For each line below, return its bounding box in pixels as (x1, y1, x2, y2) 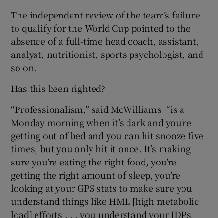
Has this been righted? (11, 81, 106, 94)
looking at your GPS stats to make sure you (11, 181, 193, 194)
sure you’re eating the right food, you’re (11, 155, 177, 168)
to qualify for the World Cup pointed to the (11, 21, 191, 34)
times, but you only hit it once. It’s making (11, 142, 191, 155)
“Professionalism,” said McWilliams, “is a (11, 102, 185, 115)
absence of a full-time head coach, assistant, (11, 34, 199, 47)
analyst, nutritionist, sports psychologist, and (11, 47, 204, 60)
